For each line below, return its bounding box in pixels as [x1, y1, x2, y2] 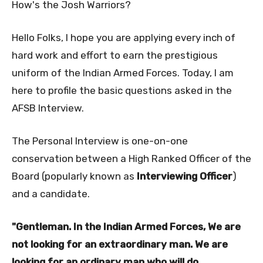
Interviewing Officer [137, 170, 232, 182]
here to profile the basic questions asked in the [12, 84, 232, 96]
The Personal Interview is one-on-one [12, 134, 188, 147]
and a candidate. [12, 187, 90, 200]
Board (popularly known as [12, 170, 137, 182]
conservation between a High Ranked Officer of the [12, 152, 251, 164]
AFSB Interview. [12, 102, 84, 114]
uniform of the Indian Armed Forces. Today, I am [12, 66, 234, 79]
